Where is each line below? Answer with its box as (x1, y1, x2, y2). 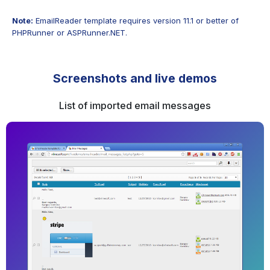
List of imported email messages (59, 99, 211, 112)
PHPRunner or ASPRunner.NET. (12, 27, 127, 37)
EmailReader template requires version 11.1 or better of (33, 15, 239, 25)
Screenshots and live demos (53, 71, 217, 86)
